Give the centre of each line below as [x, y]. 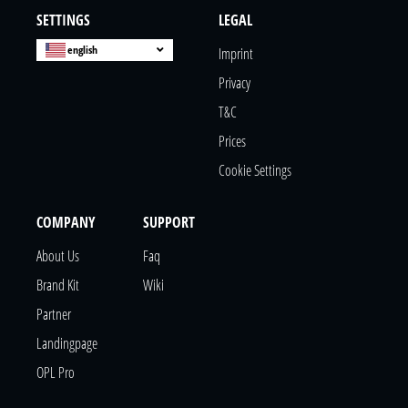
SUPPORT [169, 223]
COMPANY [66, 223]
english [82, 50]
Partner [54, 315]
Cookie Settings [255, 171]
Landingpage [67, 344]
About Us [58, 256]
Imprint [236, 54]
